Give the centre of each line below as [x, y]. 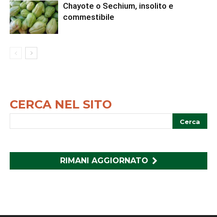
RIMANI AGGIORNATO [104, 160]
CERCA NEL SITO [61, 104]
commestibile [89, 17]
